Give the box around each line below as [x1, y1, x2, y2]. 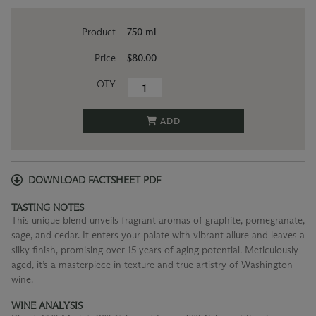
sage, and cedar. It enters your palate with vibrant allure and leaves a [11, 229, 305, 241]
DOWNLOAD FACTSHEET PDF [28, 174, 161, 186]
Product [81, 26, 116, 39]
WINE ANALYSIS [11, 300, 83, 312]
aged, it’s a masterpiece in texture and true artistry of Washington [11, 258, 293, 271]
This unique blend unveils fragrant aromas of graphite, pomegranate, [11, 214, 305, 226]
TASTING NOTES [11, 201, 84, 214]
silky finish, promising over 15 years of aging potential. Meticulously [11, 243, 298, 256]
